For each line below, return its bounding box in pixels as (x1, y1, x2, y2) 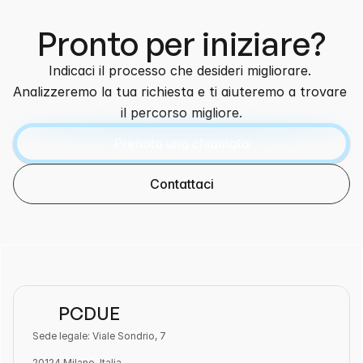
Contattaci (149, 176, 214, 192)
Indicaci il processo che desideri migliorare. (48, 62, 311, 79)
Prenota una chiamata (113, 135, 250, 152)
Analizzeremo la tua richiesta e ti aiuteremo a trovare (13, 83, 347, 100)
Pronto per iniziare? (37, 23, 326, 64)
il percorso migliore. (121, 105, 242, 121)
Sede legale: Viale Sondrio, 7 (32, 330, 166, 342)
